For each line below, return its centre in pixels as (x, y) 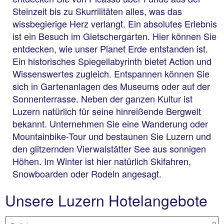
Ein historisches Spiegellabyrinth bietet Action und (112, 61)
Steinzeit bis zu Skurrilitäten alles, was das (97, 11)
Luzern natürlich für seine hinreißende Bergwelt (107, 111)
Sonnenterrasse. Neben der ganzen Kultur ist (102, 98)
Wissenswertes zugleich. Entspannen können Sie (111, 73)
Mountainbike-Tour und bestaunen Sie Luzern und (112, 136)
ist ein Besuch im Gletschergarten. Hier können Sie (114, 36)
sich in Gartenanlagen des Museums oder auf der (111, 86)
